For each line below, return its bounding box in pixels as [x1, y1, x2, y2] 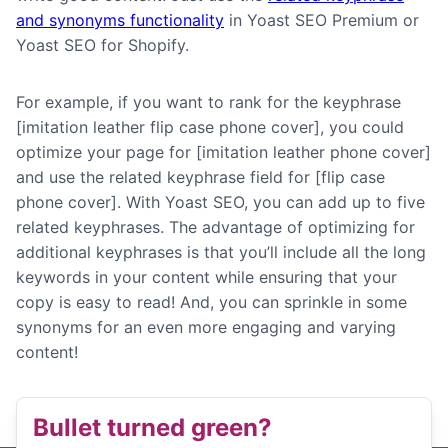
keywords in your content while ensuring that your [16, 267, 397, 287]
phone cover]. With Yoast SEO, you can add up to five [16, 192, 425, 212]
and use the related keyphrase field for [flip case [16, 167, 385, 187]
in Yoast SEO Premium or [224, 10, 419, 30]
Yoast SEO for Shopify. [16, 35, 189, 55]
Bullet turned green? [33, 413, 272, 442]
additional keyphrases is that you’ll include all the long [16, 242, 426, 262]
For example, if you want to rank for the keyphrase [16, 92, 401, 112]
